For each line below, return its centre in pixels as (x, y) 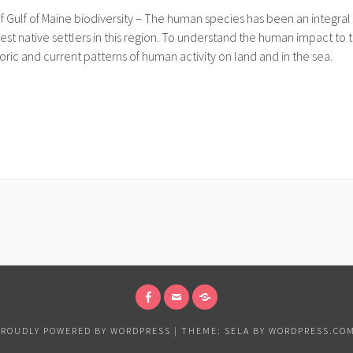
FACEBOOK (174, 315)
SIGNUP (224, 329)
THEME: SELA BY (225, 330)
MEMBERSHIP (238, 315)
